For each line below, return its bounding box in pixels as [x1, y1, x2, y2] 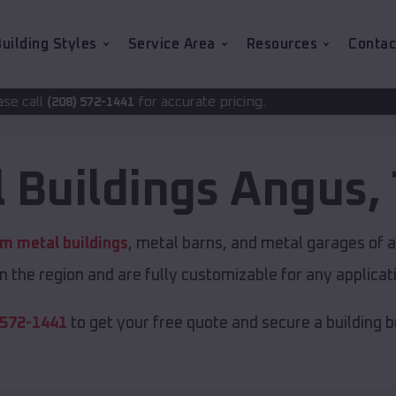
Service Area [127, 37, 216, 51]
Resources [246, 37, 317, 51]
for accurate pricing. [11, 95, 143, 109]
